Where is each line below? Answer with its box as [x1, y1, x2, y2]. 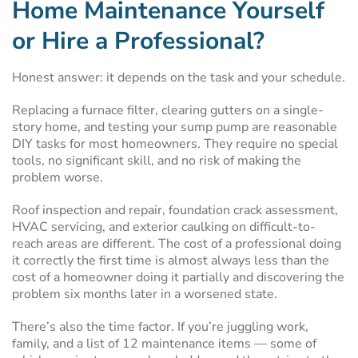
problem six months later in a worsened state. [12, 285, 277, 303]
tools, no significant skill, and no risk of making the [12, 152, 301, 169]
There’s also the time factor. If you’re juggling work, [12, 318, 308, 336]
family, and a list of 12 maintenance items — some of [12, 335, 316, 352]
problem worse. [12, 169, 103, 186]
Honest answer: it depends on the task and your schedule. [12, 69, 345, 86]
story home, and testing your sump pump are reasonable [12, 118, 337, 136]
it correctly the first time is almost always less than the [12, 252, 329, 269]
